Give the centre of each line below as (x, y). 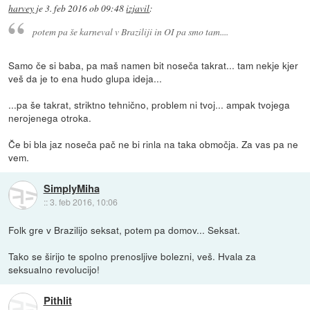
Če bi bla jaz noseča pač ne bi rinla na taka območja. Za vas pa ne (154, 144)
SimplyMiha (71, 189)
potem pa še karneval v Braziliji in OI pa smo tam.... (130, 31)
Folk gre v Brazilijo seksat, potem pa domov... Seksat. (125, 229)
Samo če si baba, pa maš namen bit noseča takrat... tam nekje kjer (154, 65)
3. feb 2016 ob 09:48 (85, 9)
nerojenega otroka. (50, 117)
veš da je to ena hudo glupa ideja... (85, 78)
